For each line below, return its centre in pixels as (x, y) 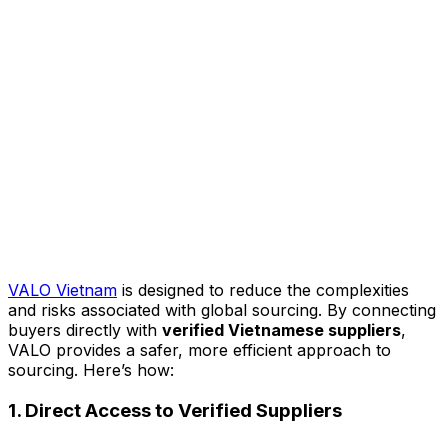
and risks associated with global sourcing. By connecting (222, 309)
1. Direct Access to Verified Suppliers (175, 410)
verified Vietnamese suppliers (281, 329)
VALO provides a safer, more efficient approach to (199, 349)
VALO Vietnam (62, 289)
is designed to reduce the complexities (263, 289)
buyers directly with (85, 329)
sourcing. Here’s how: (91, 369)
